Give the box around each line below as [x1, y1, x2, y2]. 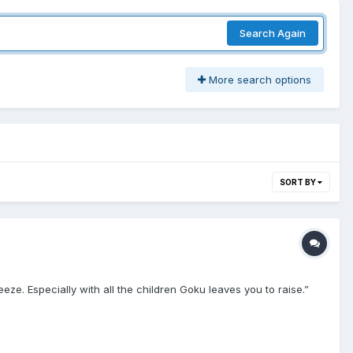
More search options [206, 72, 311, 86]
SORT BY [280, 176, 318, 187]
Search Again [240, 27, 306, 40]
